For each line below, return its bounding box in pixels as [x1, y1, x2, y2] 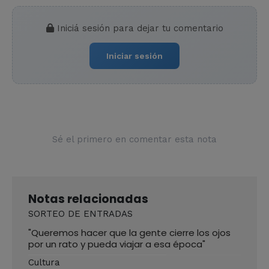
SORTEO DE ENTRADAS [28, 208, 133, 219]
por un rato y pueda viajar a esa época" [28, 237, 205, 250]
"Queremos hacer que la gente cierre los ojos [28, 226, 231, 239]
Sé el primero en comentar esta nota [52, 133, 217, 145]
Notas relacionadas [28, 190, 148, 207]
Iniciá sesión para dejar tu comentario [53, 22, 223, 34]
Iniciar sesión [106, 50, 163, 61]
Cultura [28, 256, 60, 268]
